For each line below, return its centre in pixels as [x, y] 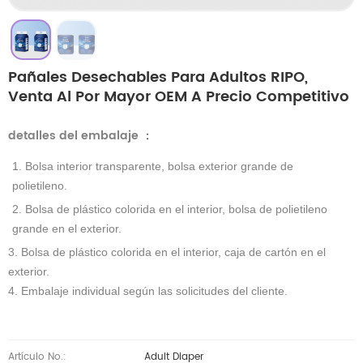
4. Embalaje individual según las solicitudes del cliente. [148, 291]
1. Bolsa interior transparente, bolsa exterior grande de [153, 167]
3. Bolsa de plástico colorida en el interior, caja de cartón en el [167, 252]
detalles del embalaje [75, 136]
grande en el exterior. [67, 229]
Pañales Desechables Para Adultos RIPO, [158, 78]
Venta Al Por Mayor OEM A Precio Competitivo [179, 97]
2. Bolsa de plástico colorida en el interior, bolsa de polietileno [170, 209]
